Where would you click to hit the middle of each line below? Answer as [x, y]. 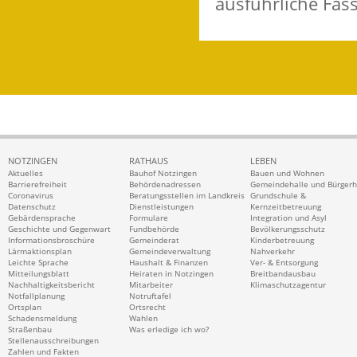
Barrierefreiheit [37, 184]
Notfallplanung [36, 296]
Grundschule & [278, 196]
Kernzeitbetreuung [286, 207]
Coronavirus [31, 196]
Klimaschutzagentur [288, 285]
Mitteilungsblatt [39, 274]
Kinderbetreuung [282, 240]
